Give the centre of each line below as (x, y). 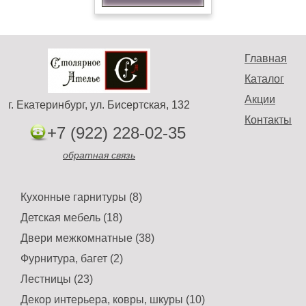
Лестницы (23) (57, 279)
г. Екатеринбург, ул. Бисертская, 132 (99, 105)
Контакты (268, 120)
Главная (266, 59)
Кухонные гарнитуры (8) (81, 197)
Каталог (264, 79)
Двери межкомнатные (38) (87, 238)
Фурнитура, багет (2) (72, 259)
